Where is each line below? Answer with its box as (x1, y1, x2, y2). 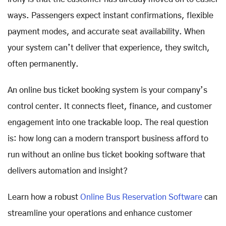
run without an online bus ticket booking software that (8, 150, 205, 159)
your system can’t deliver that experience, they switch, (8, 43, 210, 52)
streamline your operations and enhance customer (8, 209, 192, 217)
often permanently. (8, 60, 79, 68)
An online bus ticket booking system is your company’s (8, 86, 207, 94)
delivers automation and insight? (8, 166, 128, 175)
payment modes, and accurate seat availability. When (8, 27, 205, 36)
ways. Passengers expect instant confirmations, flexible (8, 11, 213, 20)
